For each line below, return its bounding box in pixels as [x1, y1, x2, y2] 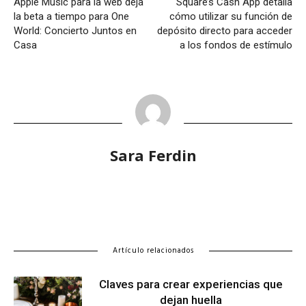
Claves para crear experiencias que [98, 277, 283, 291]
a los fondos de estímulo [180, 38, 292, 51]
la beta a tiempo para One [14, 10, 129, 23]
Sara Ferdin [109, 144, 197, 165]
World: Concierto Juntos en [14, 24, 137, 37]
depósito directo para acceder [157, 24, 292, 37]
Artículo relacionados [112, 244, 194, 257]
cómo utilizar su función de [169, 10, 292, 23]
